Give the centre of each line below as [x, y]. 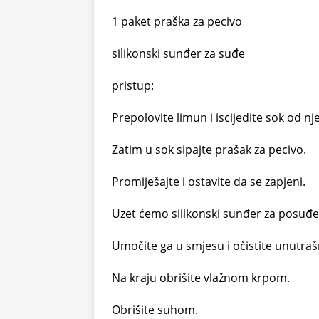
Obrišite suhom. [155, 309]
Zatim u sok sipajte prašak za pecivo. [209, 149]
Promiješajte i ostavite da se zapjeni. [209, 181]
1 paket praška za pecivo [177, 21]
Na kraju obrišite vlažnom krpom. [201, 277]
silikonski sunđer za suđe [178, 53]
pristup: [133, 85]
